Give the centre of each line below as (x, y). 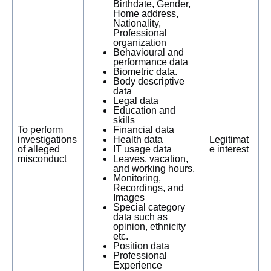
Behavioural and (149, 52)
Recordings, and (149, 188)
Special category (149, 207)
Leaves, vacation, (151, 159)
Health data (138, 139)
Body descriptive (149, 81)
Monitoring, (137, 178)
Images (129, 198)
